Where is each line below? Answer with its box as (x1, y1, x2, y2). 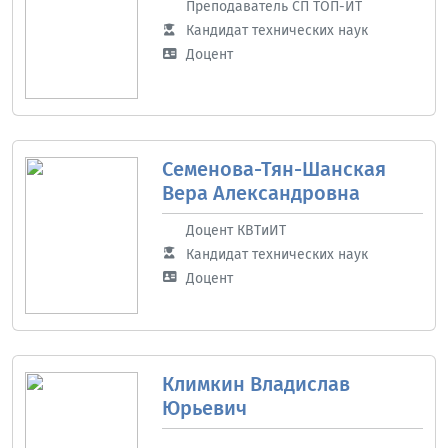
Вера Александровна (161, 180, 360, 205)
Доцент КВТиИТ (185, 221, 286, 239)
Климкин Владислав (161, 372, 350, 397)
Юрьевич (161, 396, 247, 421)
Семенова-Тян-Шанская (161, 156, 386, 181)
